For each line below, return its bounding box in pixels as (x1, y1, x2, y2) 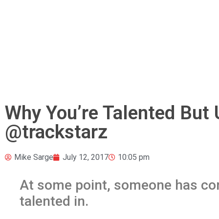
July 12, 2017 (63, 152, 109, 162)
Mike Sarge (14, 152, 53, 162)
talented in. (20, 193, 88, 209)
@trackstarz (5, 120, 108, 143)
